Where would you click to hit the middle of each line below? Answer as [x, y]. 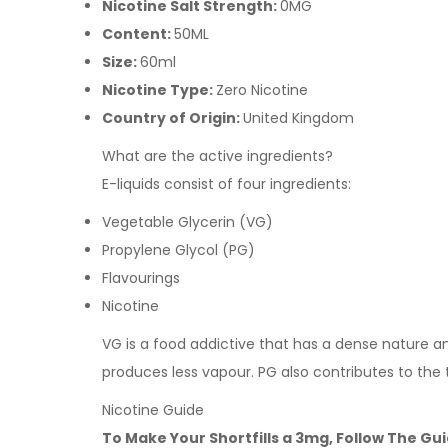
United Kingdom [298, 117]
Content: [138, 33]
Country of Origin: [172, 117]
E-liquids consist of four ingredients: [226, 183]
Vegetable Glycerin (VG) [189, 221]
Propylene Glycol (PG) [178, 249]
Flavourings [143, 277]
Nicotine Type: [159, 89]
